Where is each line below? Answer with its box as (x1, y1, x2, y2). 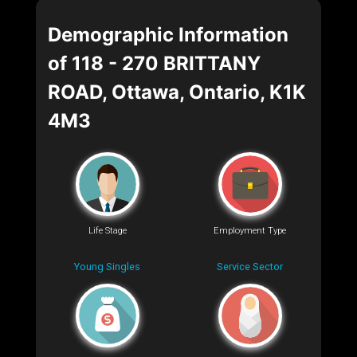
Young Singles (74, 260, 140, 273)
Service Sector (217, 260, 283, 273)
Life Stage (88, 226, 127, 237)
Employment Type (214, 226, 286, 237)
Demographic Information (48, 22, 288, 46)
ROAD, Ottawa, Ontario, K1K (48, 80, 306, 104)
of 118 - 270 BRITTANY (48, 51, 261, 75)
